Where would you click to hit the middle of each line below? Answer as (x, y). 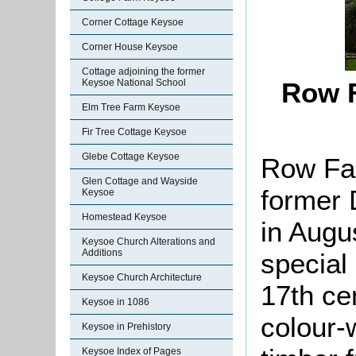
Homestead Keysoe (124, 217)
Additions (102, 253)
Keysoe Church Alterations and (149, 242)
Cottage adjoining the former (143, 72)
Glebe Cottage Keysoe (131, 157)
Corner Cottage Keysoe (133, 22)
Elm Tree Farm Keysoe (131, 107)
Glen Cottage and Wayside (140, 181)
